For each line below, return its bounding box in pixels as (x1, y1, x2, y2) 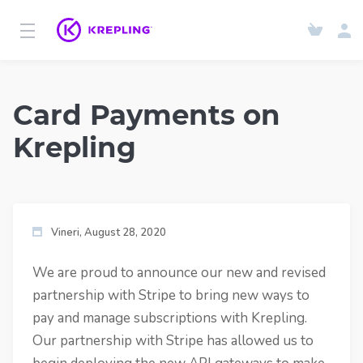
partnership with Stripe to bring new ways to (32, 286, 310, 305)
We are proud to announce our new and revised (32, 263, 326, 282)
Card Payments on (13, 98, 280, 132)
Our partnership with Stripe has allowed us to (32, 331, 314, 350)
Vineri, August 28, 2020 (51, 225, 166, 240)
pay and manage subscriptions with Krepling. (32, 309, 307, 327)
